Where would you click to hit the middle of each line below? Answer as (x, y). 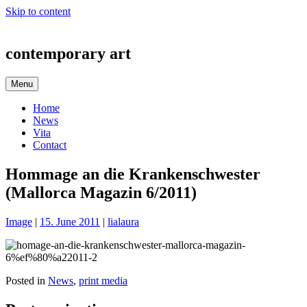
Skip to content (38, 11)
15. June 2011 (70, 222)
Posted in (27, 281)
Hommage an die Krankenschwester (133, 174)
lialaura (123, 222)
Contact (50, 145)
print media (103, 281)
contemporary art (68, 54)
